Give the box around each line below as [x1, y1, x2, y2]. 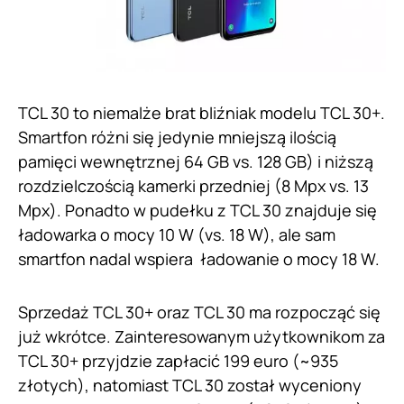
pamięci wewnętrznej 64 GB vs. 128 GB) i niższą [18, 150, 373, 172]
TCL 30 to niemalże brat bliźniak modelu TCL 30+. [18, 101, 385, 124]
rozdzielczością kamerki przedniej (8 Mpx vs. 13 [18, 174, 369, 197]
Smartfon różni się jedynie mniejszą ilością [18, 125, 336, 148]
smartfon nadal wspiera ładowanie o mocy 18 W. [18, 247, 383, 270]
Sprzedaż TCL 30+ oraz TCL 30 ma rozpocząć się [18, 300, 381, 323]
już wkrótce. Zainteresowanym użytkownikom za [18, 325, 385, 347]
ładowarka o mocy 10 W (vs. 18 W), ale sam [18, 223, 335, 245]
